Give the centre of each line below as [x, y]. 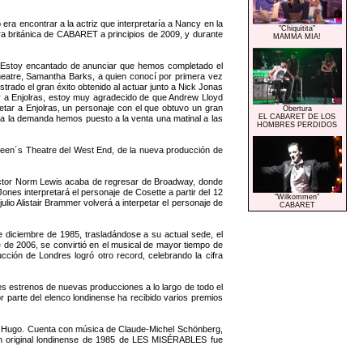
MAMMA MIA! [297, 36]
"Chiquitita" [297, 28]
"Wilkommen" [297, 196]
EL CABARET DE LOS [297, 116]
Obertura [297, 108]
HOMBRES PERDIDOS [297, 124]
